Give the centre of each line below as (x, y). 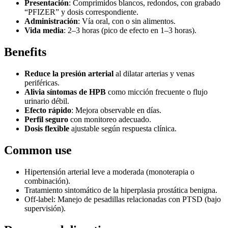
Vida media (44, 31)
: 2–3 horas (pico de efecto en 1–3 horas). (130, 31)
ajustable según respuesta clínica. (123, 129)
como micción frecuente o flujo (157, 92)
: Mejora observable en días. (116, 110)
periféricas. (42, 83)
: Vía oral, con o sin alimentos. (127, 21)
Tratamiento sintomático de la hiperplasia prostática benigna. (121, 190)
